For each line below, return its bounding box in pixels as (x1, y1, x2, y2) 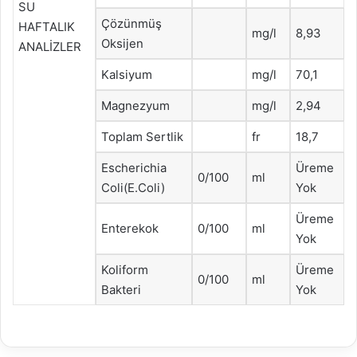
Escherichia (101, 159, 167, 175)
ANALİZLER (18, 38, 81, 54)
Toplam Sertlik (101, 128, 183, 144)
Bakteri (101, 281, 141, 297)
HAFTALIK (18, 18, 75, 34)
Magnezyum (101, 97, 170, 113)
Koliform (101, 261, 148, 277)
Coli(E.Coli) (101, 179, 165, 195)
